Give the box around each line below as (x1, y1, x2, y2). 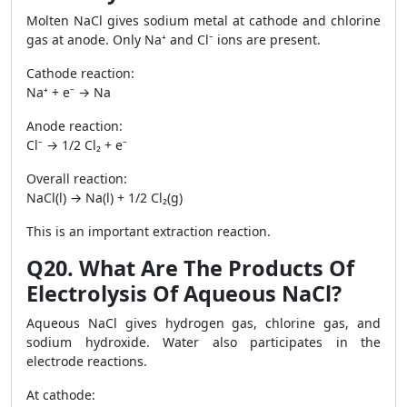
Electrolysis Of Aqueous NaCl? (26, 279, 342, 308)
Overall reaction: (26, 170, 127, 187)
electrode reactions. (26, 352, 147, 370)
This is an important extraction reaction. (26, 223, 271, 240)
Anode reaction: (26, 117, 123, 134)
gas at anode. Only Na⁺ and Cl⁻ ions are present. (26, 31, 321, 48)
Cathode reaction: (26, 65, 134, 82)
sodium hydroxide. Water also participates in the (26, 333, 381, 351)
